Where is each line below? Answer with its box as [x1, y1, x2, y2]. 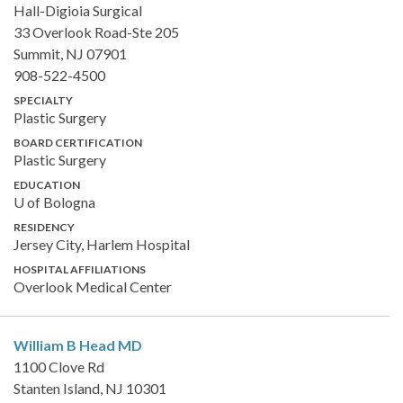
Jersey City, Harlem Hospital [13, 235, 190, 253]
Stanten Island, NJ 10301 [13, 379, 166, 397]
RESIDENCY [13, 219, 75, 234]
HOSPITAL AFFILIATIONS [13, 262, 146, 276]
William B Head [13, 336, 118, 354]
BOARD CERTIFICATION [13, 135, 142, 149]
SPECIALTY [13, 93, 73, 107]
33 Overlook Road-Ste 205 [13, 22, 179, 40]
